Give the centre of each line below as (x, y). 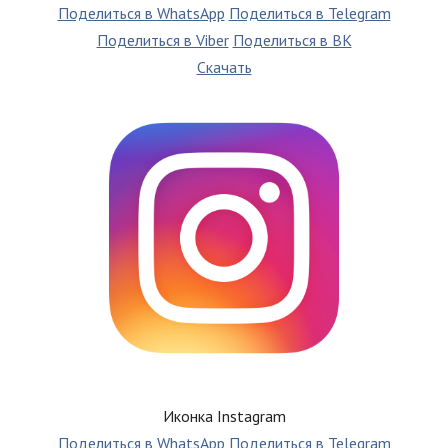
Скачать (224, 67)
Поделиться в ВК (292, 40)
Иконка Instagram (224, 415)
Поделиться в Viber (162, 40)
